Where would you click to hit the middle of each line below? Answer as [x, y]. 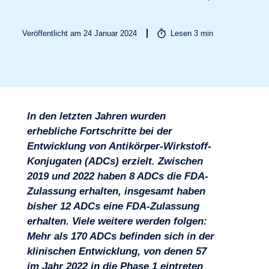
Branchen [41, 122]
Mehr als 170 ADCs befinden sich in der [120, 236]
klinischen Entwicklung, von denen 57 [116, 251]
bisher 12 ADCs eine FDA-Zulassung [113, 206]
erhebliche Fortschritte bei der [99, 131]
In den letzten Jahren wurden [96, 116]
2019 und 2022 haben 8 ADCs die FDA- [117, 176]
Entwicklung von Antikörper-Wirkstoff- [119, 146]
